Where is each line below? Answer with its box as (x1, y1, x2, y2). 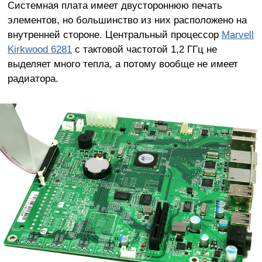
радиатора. (7, 72, 58, 84)
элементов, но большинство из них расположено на (7, 13, 247, 26)
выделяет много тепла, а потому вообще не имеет (7, 57, 238, 70)
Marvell (221, 28, 254, 40)
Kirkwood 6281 (7, 43, 72, 55)
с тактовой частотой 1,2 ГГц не (71, 43, 217, 55)
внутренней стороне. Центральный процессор (7, 28, 222, 40)
